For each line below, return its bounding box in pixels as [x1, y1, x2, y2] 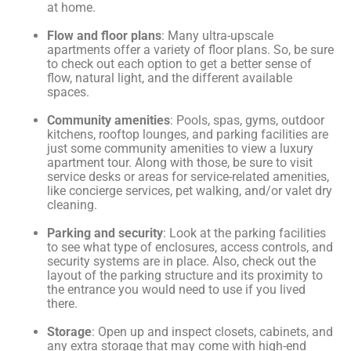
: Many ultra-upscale [161, 28, 273, 44]
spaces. [47, 85, 89, 100]
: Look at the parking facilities [163, 226, 326, 241]
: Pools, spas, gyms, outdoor [170, 113, 324, 128]
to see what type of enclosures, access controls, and [47, 240, 333, 255]
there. [47, 296, 78, 312]
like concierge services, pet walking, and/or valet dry [47, 183, 332, 199]
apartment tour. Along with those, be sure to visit [47, 155, 313, 171]
